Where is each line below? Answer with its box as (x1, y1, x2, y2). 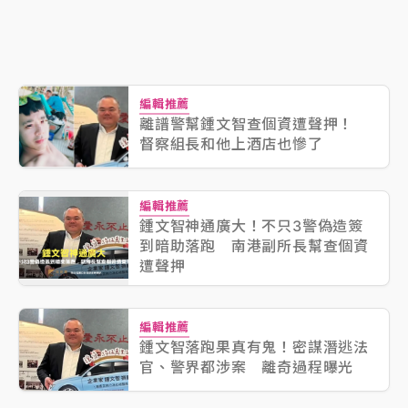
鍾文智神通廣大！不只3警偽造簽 (139, 217, 363, 236)
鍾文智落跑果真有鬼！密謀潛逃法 (139, 338, 369, 357)
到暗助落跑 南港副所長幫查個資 (139, 237, 369, 256)
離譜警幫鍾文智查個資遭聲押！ (139, 115, 369, 134)
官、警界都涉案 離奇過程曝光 (139, 358, 354, 377)
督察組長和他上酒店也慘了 (139, 135, 323, 154)
